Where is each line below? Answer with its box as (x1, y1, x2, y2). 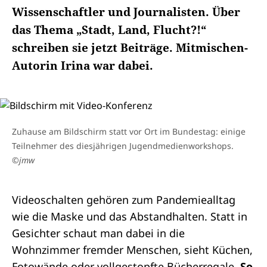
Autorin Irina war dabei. (12, 58, 153, 73)
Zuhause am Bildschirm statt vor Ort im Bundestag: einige (12, 126, 246, 137)
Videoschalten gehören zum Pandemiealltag (12, 193, 235, 207)
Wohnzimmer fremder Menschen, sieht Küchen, (12, 243, 253, 257)
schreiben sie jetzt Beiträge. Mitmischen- (12, 40, 248, 55)
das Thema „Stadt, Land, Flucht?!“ (12, 22, 206, 38)
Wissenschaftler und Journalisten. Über (12, 4, 240, 20)
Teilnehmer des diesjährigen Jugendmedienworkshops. (12, 140, 234, 151)
